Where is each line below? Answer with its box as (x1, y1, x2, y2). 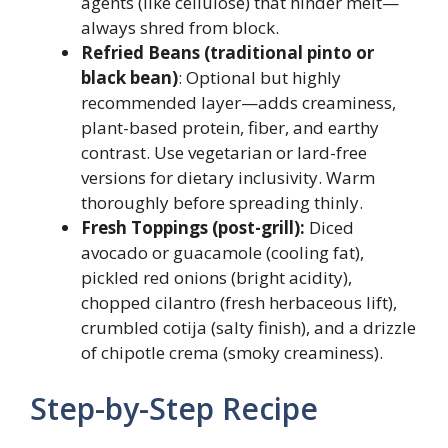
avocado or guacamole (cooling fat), (81, 241, 364, 264)
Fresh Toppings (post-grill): (81, 216, 305, 239)
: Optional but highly (178, 66, 341, 89)
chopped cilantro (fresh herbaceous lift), (81, 291, 397, 314)
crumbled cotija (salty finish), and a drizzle (81, 316, 416, 339)
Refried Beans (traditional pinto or (81, 41, 374, 64)
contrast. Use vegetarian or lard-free (81, 141, 367, 164)
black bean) (81, 66, 178, 89)
